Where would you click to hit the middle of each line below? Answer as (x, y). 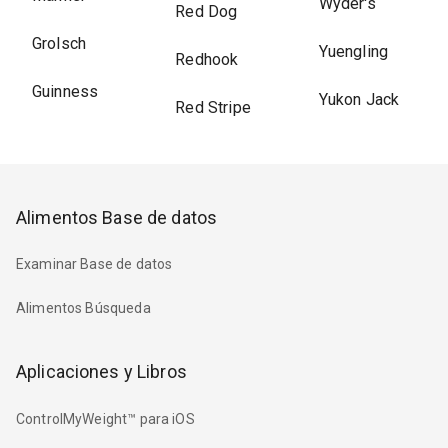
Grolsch (59, 43)
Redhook (207, 59)
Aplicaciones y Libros (101, 372)
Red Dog (206, 11)
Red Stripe (213, 107)
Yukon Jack (359, 99)
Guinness (65, 91)
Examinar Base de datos (94, 264)
